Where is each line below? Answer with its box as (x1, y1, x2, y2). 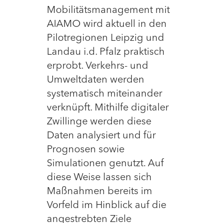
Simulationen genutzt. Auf (47, 159, 164, 169)
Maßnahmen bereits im (47, 187, 152, 197)
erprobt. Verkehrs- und (47, 61, 148, 72)
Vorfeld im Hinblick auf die (47, 201, 166, 211)
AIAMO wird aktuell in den (47, 19, 167, 30)
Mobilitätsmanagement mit (47, 5, 170, 16)
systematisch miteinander (47, 89, 162, 100)
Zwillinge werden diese (47, 117, 151, 127)
